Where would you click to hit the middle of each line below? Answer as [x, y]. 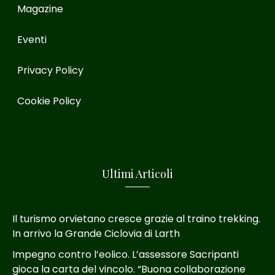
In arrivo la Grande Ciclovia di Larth [96, 233]
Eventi [32, 40]
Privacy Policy [50, 71]
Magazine [40, 9]
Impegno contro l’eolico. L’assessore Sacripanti [126, 254]
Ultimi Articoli [137, 173]
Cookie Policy [49, 101]
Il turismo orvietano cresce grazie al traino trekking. [136, 219]
